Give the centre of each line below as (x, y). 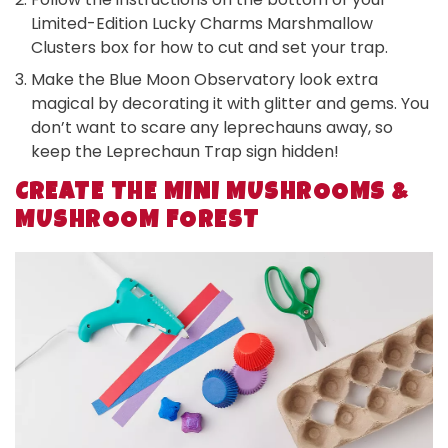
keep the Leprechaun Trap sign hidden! (185, 151)
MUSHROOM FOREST (137, 221)
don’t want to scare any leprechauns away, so (212, 127)
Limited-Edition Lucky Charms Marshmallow (202, 23)
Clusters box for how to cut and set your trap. (209, 47)
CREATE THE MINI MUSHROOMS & (212, 193)
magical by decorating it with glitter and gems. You (230, 103)
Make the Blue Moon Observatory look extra (204, 79)
